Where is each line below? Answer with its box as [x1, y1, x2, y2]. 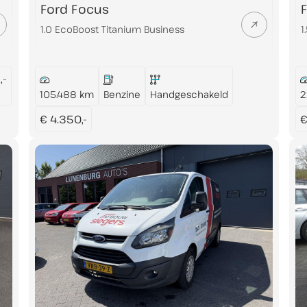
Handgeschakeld [149, 88, 228, 101]
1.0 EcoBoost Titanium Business [40, 23, 184, 36]
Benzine [103, 88, 140, 101]
